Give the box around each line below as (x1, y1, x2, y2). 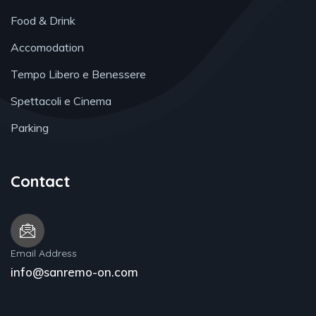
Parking (11, 121, 49, 135)
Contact (11, 171, 70, 192)
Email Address (11, 247, 77, 260)
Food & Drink (11, 13, 75, 28)
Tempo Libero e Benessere (11, 67, 146, 82)
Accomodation (11, 40, 84, 55)
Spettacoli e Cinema (11, 94, 111, 109)
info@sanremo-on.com (11, 265, 138, 280)
